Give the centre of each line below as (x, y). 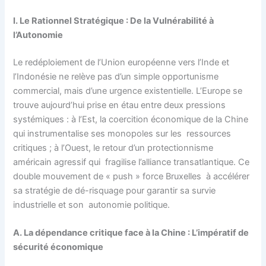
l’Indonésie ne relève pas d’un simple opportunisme (116, 77)
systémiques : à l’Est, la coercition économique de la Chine (131, 120)
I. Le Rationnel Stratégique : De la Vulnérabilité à (114, 21)
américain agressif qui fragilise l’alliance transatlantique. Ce (132, 162)
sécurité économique (59, 247)
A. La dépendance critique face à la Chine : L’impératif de (131, 233)
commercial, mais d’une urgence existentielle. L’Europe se (129, 91)
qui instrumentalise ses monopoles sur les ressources (122, 134)
